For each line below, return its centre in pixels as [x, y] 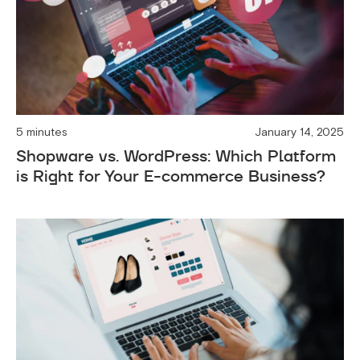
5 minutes [42, 133]
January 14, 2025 [299, 133]
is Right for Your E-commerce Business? [171, 176]
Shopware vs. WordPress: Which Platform [176, 156]
